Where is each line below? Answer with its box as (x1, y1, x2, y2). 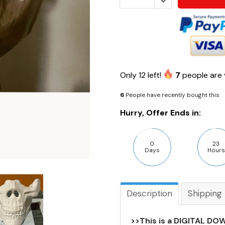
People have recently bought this (126, 90, 219, 99)
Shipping (188, 187, 222, 199)
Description (127, 187, 172, 199)
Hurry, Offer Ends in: (120, 107, 201, 118)
